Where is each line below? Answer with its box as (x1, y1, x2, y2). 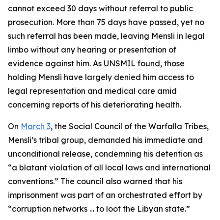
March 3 (21, 121, 51, 131)
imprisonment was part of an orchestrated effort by (8, 190, 202, 200)
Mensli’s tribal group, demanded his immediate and (8, 135, 203, 145)
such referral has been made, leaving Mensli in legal (8, 31, 205, 41)
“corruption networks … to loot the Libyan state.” (8, 204, 190, 214)
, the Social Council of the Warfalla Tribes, (51, 121, 209, 131)
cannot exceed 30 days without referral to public (8, 3, 193, 13)
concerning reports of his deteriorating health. (8, 100, 181, 110)
